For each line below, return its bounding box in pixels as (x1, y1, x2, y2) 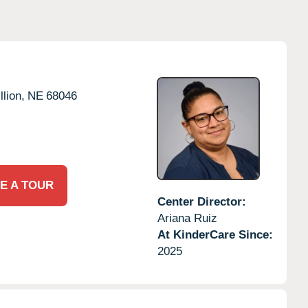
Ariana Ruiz (157, 211, 217, 225)
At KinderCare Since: (157, 228, 273, 241)
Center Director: (157, 195, 246, 208)
